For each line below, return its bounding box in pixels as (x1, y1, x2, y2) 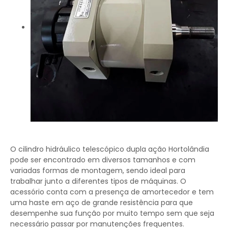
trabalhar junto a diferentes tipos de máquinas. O (10, 176, 186, 186)
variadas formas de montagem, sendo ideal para (10, 165, 185, 176)
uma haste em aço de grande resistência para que (10, 197, 193, 208)
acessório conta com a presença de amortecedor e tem (10, 187, 214, 197)
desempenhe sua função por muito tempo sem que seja (10, 208, 214, 218)
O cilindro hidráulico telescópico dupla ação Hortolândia (10, 144, 209, 154)
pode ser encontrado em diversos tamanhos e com (10, 155, 195, 165)
